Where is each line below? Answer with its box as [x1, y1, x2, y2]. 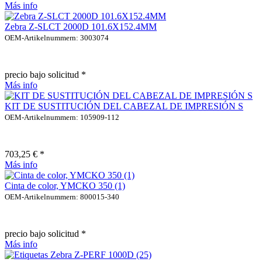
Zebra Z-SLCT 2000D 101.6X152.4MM [5, 21, 157, 32]
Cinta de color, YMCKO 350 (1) [5, 180, 125, 191]
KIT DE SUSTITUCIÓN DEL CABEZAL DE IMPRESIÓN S [5, 101, 243, 111]
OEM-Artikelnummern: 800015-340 [5, 192, 119, 201]
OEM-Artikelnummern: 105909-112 [5, 112, 119, 122]
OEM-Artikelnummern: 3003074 [5, 33, 109, 42]
